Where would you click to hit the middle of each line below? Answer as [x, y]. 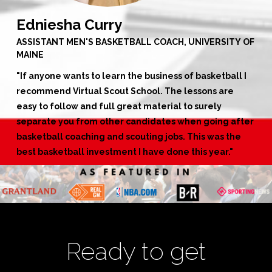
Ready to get [136, 251]
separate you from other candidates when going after [135, 121]
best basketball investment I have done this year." [124, 151]
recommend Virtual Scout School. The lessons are [125, 91]
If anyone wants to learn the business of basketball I [133, 76]
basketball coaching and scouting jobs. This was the [128, 136]
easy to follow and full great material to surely [119, 106]
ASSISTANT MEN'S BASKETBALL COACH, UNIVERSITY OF [135, 42]
